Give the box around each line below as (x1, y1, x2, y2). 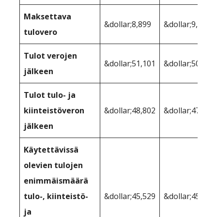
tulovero (24, 27, 57, 38)
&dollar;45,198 (164, 191, 215, 202)
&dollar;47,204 (164, 105, 215, 116)
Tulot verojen (24, 50, 77, 62)
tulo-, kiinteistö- (24, 191, 88, 202)
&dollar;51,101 (104, 58, 155, 69)
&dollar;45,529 (104, 191, 155, 202)
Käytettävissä (24, 144, 78, 155)
